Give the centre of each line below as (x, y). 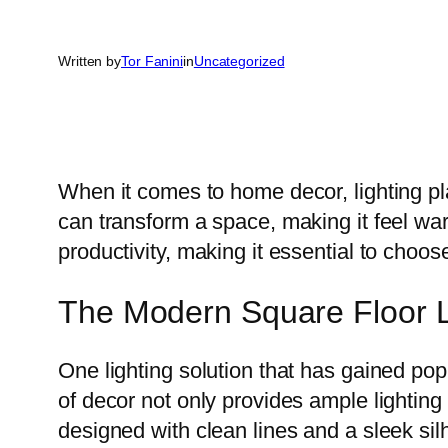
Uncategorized (239, 61)
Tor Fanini (152, 61)
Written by (89, 61)
